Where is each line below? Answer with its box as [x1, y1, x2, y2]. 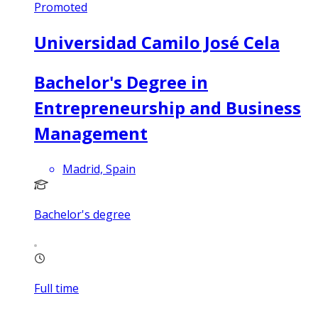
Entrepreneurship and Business [34, 95, 301, 119]
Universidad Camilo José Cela [34, 30, 280, 54]
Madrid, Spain [62, 160, 136, 177]
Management [34, 121, 148, 145]
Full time [34, 280, 79, 296]
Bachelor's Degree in [34, 70, 208, 94]
